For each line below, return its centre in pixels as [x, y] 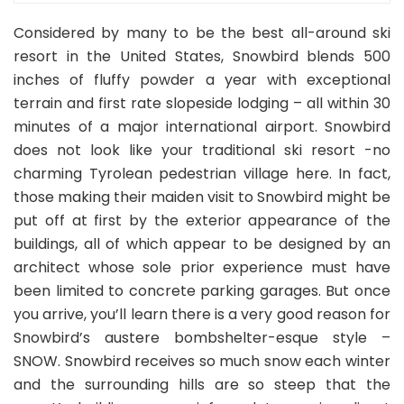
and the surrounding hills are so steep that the [202, 384]
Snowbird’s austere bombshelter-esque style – [202, 337]
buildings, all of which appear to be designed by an [202, 243]
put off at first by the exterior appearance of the [202, 220]
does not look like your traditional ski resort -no [202, 150]
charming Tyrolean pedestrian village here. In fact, [202, 173]
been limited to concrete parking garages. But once [202, 290]
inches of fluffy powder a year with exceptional [202, 79]
